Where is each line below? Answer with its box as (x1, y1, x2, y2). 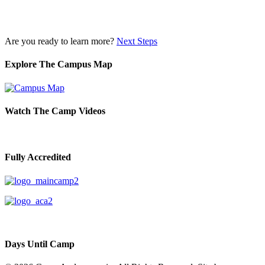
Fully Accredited (5, 152, 71, 163)
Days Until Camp (5, 238, 75, 249)
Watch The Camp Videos (5, 105, 105, 116)
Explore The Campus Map (5, 59, 112, 70)
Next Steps (117, 36, 157, 46)
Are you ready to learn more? (5, 36, 117, 46)
